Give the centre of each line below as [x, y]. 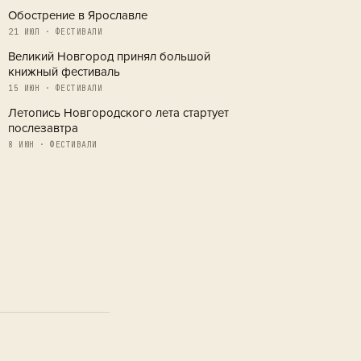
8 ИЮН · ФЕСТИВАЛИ [53, 145]
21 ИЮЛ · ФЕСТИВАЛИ [55, 32]
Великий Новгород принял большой [109, 56]
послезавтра [43, 128]
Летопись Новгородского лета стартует [118, 113]
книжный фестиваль [64, 72]
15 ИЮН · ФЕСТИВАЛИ [55, 88]
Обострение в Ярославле [78, 15]
